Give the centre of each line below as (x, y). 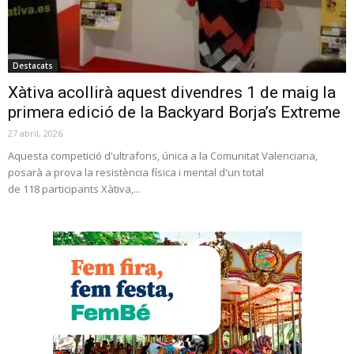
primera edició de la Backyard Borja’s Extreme (174, 113)
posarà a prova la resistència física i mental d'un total (136, 173)
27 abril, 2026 (35, 134)
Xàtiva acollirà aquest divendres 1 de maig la (172, 93)
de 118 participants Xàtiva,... (74, 189)
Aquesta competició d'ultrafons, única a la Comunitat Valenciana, (163, 156)
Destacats (33, 66)
